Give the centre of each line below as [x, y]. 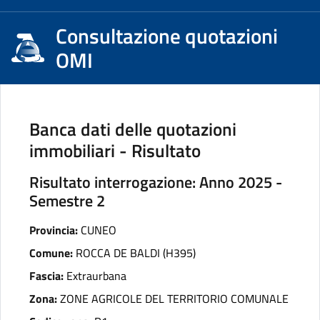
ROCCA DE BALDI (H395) [136, 253]
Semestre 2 [67, 200]
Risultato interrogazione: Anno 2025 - [156, 182]
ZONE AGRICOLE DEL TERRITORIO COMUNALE [174, 299]
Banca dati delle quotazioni [133, 129]
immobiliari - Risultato [115, 150]
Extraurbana [96, 276]
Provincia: [54, 230]
